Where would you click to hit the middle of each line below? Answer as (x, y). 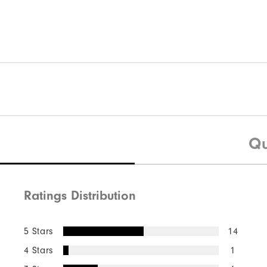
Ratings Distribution (80, 195)
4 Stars (38, 250)
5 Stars (38, 231)
